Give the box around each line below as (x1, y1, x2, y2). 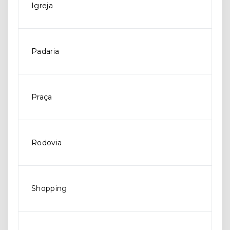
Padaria (31, 47, 60, 56)
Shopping (31, 184, 67, 193)
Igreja (31, 1, 53, 10)
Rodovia (31, 138, 62, 147)
